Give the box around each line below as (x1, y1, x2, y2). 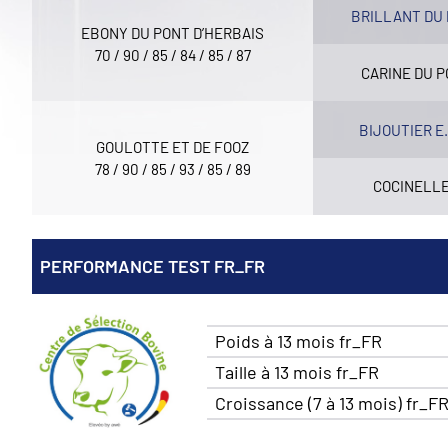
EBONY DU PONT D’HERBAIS (81, 24, 265, 43)
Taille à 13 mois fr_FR (214, 361, 379, 384)
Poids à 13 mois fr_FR (214, 330, 382, 353)
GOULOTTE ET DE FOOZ (96, 137, 250, 156)
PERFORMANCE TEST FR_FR (40, 254, 266, 277)
